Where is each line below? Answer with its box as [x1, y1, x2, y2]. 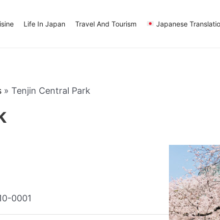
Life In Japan [23, 19, 65, 28]
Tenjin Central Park [11, 85, 90, 96]
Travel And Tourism [75, 19, 137, 28]
